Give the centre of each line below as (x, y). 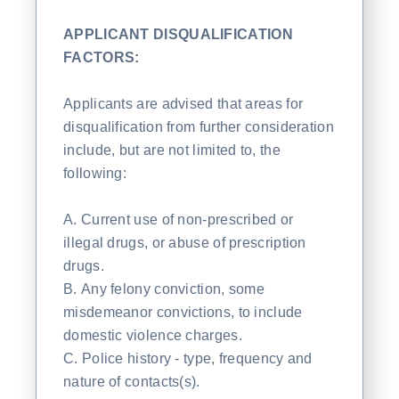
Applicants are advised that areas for (183, 103)
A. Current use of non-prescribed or (179, 219)
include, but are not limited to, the (172, 150)
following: (95, 173)
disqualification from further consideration (199, 126)
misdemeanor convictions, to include (183, 312)
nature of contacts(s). (132, 381)
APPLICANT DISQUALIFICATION (178, 34)
